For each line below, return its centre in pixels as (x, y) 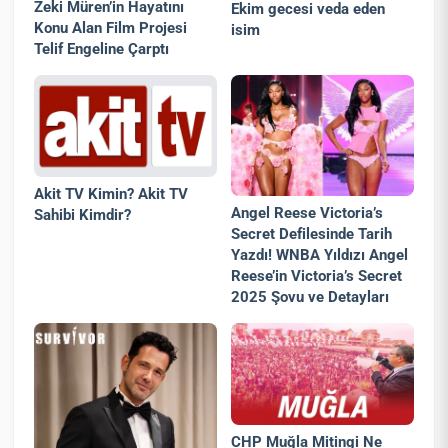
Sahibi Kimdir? (83, 215)
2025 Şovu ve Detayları (310, 297)
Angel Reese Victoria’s (307, 213)
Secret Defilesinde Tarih (312, 234)
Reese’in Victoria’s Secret (317, 276)
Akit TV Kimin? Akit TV (111, 194)
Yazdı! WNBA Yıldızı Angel (320, 255)
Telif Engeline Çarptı (102, 49)
